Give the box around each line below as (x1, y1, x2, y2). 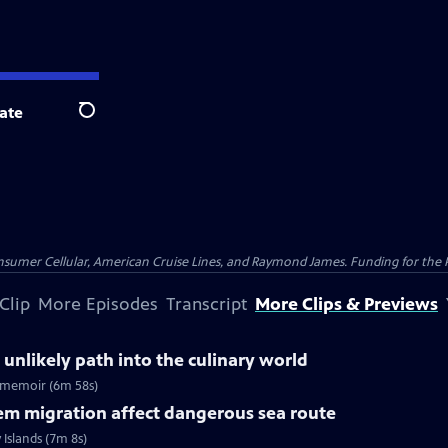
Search (78, 111, 127, 131)
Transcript (166, 293, 247, 315)
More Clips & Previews (255, 293, 438, 315)
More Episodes (38, 293, 158, 315)
